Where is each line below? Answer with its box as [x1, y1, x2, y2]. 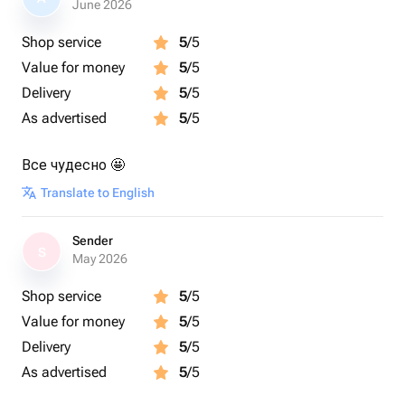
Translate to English [41, 185, 155, 200]
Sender [72, 233, 113, 248]
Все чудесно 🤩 [22, 156, 125, 174]
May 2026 [72, 251, 127, 266]
